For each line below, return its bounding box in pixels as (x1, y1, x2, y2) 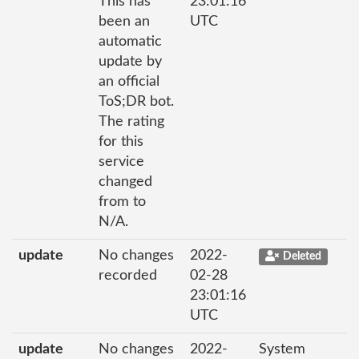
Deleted (282, 251, 321, 262)
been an (99, 14, 150, 29)
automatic (99, 34, 162, 49)
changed (99, 175, 152, 189)
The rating (99, 115, 164, 129)
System (259, 342, 305, 357)
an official (99, 75, 159, 89)
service (99, 155, 144, 169)
